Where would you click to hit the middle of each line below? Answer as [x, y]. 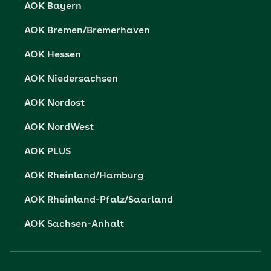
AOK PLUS [47, 152]
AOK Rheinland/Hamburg [84, 176]
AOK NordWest [59, 128]
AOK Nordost [54, 103]
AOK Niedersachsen [71, 79]
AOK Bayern [53, 7]
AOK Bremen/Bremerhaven [87, 31]
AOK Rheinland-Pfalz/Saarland [99, 200]
